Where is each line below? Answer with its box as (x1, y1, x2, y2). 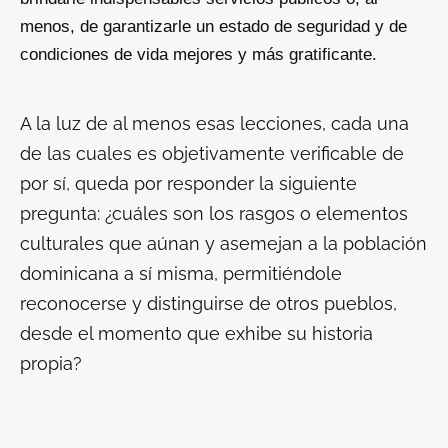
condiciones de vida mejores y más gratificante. (20, 44, 392, 64)
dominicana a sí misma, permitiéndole (20, 262, 342, 284)
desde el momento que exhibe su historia (20, 322, 373, 344)
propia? (20, 352, 87, 374)
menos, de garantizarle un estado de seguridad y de (20, 16, 407, 36)
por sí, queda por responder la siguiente (20, 172, 357, 194)
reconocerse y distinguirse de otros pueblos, (20, 292, 397, 314)
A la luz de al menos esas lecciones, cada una (20, 112, 409, 134)
